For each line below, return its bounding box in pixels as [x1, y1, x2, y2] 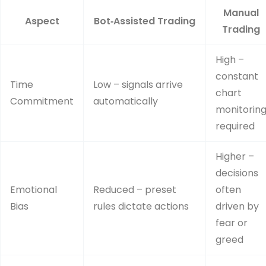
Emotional [10, 182, 57, 197]
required [216, 119, 255, 133]
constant [216, 69, 258, 83]
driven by [216, 199, 259, 213]
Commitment [10, 94, 74, 108]
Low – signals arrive [93, 77, 183, 91]
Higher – [216, 149, 254, 163]
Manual [223, 5, 259, 20]
